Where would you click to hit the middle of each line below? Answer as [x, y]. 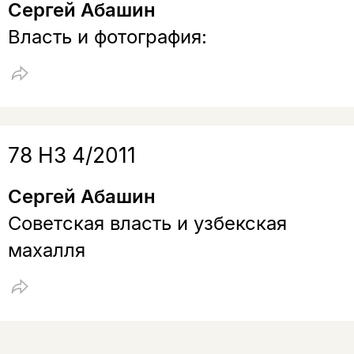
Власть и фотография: [107, 36]
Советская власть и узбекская [147, 224]
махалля [46, 250]
